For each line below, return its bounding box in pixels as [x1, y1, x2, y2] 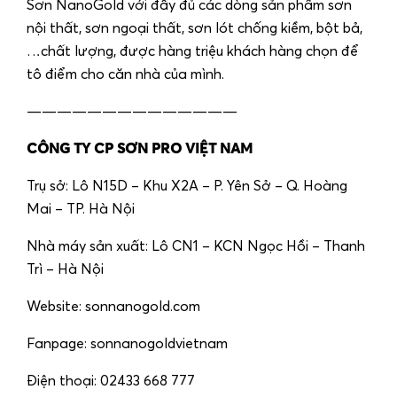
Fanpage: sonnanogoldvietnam [27, 336, 228, 351]
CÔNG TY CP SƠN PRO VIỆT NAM [27, 141, 253, 156]
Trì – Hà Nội [27, 261, 104, 276]
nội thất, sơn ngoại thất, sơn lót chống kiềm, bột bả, [27, 20, 362, 35]
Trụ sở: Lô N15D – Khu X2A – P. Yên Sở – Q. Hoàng [27, 178, 347, 193]
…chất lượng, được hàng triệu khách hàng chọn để [27, 43, 359, 58]
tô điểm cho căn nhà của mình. [27, 66, 224, 82]
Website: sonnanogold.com [27, 299, 200, 314]
